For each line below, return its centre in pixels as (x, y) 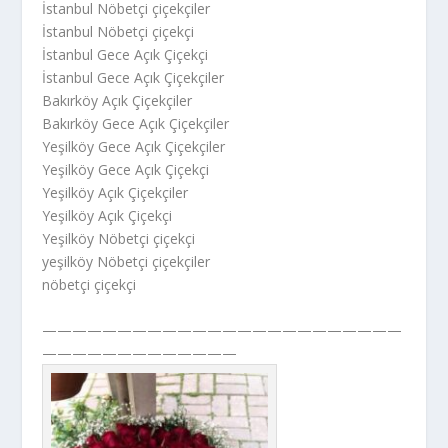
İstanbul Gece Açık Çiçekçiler (133, 77)
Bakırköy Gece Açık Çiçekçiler (136, 123)
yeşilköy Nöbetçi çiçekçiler (126, 261)
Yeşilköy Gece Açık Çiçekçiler (134, 146)
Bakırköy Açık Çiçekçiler (117, 100)
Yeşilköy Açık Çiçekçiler (115, 192)
